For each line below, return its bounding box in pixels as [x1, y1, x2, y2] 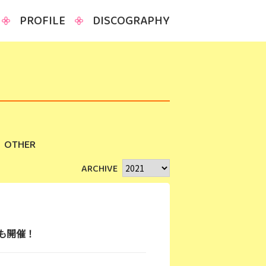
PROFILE [20, 11, 65, 30]
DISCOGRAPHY [93, 11, 170, 30]
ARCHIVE [81, 161, 118, 176]
